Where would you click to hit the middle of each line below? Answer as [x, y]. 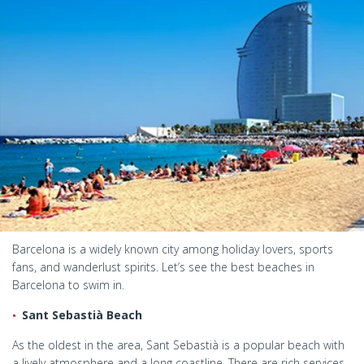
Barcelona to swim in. [68, 284]
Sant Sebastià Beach [82, 314]
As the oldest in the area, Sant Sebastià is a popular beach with [178, 344]
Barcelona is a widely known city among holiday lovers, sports [173, 249]
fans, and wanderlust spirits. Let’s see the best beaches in [163, 266]
